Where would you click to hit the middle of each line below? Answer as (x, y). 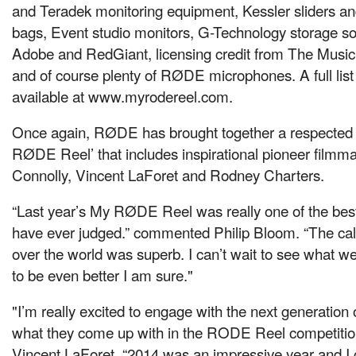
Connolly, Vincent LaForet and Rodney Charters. (168, 174)
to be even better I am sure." (103, 274)
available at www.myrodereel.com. (122, 95)
